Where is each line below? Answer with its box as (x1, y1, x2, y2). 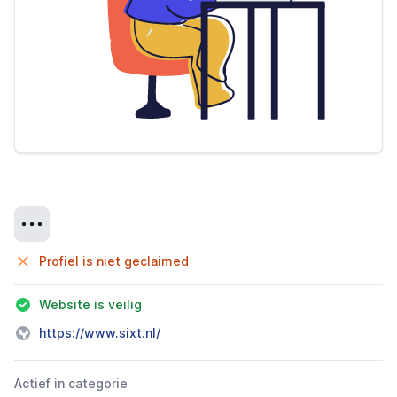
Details (13, 207, 58, 225)
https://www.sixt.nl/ (39, 325, 160, 340)
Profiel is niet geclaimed (39, 253, 189, 269)
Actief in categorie (14, 376, 128, 391)
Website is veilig (39, 297, 142, 312)
